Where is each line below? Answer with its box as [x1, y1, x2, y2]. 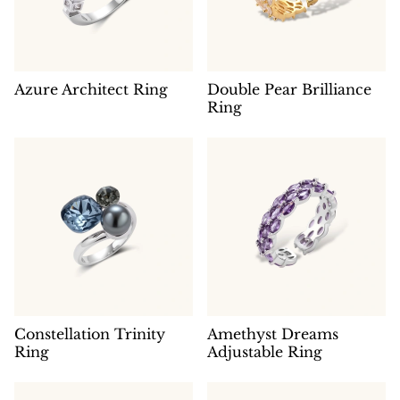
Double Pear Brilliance [207, 79, 371, 98]
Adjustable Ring [207, 342, 322, 361]
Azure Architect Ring [14, 79, 168, 98]
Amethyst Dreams [207, 324, 338, 343]
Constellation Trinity [14, 324, 165, 343]
